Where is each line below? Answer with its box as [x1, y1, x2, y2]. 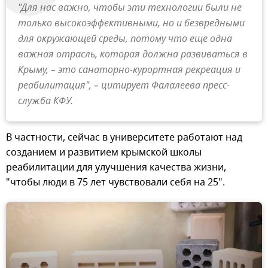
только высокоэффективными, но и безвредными [18, 16, 245, 32]
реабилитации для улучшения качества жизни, [6, 160, 226, 175]
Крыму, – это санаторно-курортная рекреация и [18, 62, 240, 78]
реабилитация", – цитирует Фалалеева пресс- [18, 78, 230, 94]
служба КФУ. [18, 93, 73, 109]
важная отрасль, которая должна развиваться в [18, 47, 248, 63]
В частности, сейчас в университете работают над [6, 130, 242, 145]
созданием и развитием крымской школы [6, 145, 202, 160]
